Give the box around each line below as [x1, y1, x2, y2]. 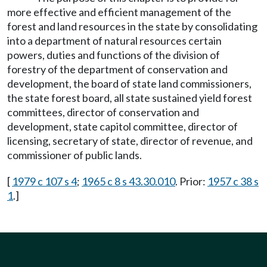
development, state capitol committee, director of [7, 120, 238, 133]
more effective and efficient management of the [7, 5, 231, 18]
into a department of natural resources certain [7, 34, 222, 47]
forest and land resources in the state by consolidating [7, 20, 257, 33]
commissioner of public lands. [7, 148, 142, 162]
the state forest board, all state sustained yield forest [7, 91, 252, 104]
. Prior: [175, 175, 207, 188]
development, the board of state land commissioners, [7, 77, 252, 90]
